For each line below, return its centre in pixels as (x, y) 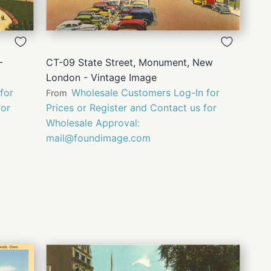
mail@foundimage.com (98, 138)
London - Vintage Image (101, 78)
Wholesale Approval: (93, 123)
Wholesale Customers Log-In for (145, 93)
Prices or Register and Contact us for (131, 108)
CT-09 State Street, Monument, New (129, 63)
